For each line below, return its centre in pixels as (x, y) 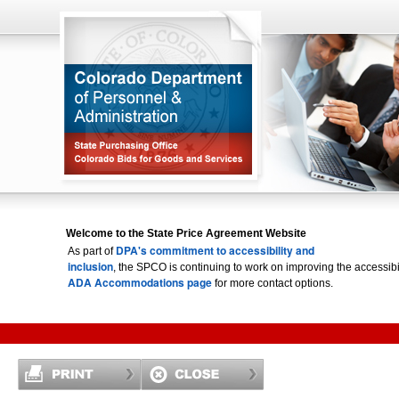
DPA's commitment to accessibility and (215, 250)
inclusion (90, 266)
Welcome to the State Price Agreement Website (186, 233)
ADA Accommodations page (140, 282)
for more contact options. (273, 283)
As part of (92, 251)
